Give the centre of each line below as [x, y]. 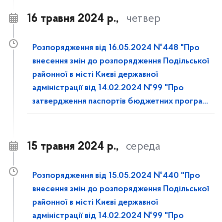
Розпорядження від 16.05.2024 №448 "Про [116, 48]
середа [143, 147]
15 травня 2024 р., [73, 147]
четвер [143, 19]
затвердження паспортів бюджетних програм [120, 102]
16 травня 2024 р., [73, 19]
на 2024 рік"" [58, 115]
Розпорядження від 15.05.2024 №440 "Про [116, 176]
